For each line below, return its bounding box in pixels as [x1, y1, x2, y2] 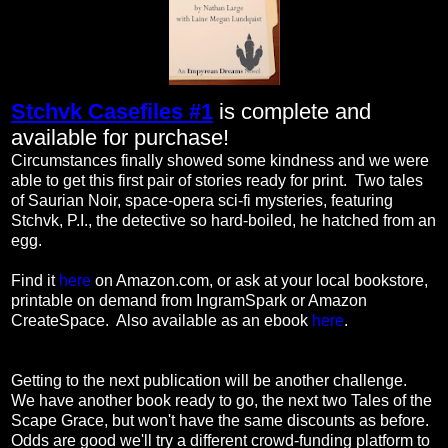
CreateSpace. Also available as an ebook [11, 311, 312, 329]
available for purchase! [11, 124, 229, 150]
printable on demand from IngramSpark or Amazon [11, 291, 367, 309]
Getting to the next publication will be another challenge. [11, 371, 411, 389]
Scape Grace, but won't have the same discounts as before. [11, 411, 433, 429]
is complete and [219, 98, 371, 124]
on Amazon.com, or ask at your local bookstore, [91, 271, 428, 289]
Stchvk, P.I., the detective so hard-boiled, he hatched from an [11, 211, 436, 229]
